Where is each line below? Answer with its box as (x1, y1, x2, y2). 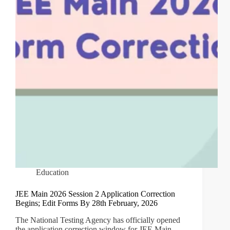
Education (36, 168, 69, 177)
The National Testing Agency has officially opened (15, 216, 180, 225)
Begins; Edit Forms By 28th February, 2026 (15, 199, 158, 208)
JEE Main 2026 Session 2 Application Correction (15, 189, 175, 199)
